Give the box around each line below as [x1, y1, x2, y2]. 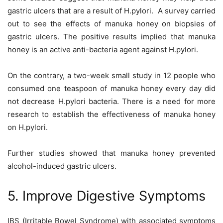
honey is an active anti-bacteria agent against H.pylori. [7, 45, 198, 55]
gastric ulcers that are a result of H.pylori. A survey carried [7, 6, 216, 16]
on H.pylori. [7, 122, 52, 132]
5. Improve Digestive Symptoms [7, 188, 206, 205]
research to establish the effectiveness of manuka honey [7, 110, 216, 119]
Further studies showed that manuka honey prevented [7, 148, 216, 158]
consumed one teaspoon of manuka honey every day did [7, 84, 216, 94]
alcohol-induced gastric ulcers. [7, 161, 116, 171]
